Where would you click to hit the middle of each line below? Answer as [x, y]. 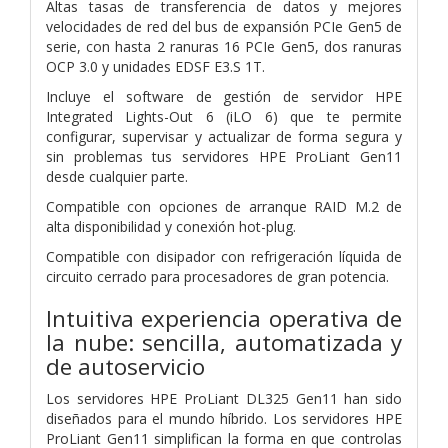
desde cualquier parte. [117, 176]
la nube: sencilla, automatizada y [224, 342]
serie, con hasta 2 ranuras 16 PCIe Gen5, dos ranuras [224, 46]
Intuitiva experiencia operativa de [224, 318]
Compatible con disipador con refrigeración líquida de [224, 256]
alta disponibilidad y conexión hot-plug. [171, 226]
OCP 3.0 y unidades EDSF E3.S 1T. [155, 66]
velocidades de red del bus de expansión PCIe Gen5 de [224, 26]
